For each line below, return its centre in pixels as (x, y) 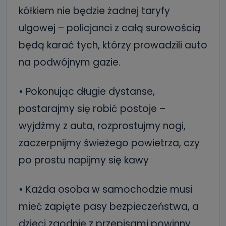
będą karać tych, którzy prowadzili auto (113, 45)
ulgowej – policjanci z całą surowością (110, 28)
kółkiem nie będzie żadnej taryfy (94, 11)
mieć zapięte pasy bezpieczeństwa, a (109, 207)
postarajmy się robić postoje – (92, 109)
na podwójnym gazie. (70, 62)
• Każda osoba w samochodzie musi (105, 189)
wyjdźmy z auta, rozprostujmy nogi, (102, 126)
